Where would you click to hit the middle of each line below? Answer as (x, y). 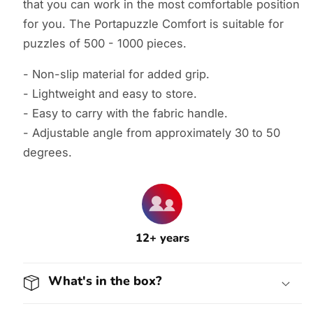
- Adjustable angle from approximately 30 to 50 (151, 133)
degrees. (47, 152)
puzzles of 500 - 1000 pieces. (104, 43)
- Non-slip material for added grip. (116, 74)
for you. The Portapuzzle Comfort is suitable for (153, 23)
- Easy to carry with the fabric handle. (125, 113)
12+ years (162, 238)
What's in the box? (104, 281)
